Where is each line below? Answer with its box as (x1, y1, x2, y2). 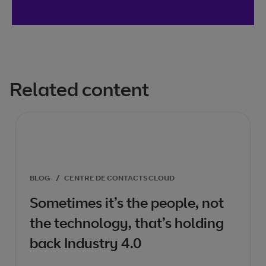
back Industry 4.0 (30, 234, 141, 252)
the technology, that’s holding (30, 214, 224, 232)
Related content (9, 77, 149, 101)
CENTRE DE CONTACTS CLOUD (64, 173, 175, 182)
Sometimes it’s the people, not (30, 194, 224, 211)
